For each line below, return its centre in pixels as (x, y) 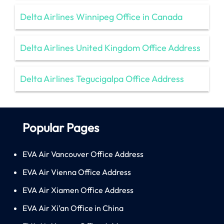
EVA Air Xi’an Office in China (73, 208)
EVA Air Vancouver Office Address (83, 154)
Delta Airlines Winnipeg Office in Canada (101, 16)
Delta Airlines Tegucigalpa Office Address (102, 78)
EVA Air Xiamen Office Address (78, 190)
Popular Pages (61, 127)
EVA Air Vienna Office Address (77, 172)
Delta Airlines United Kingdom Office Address (110, 47)
